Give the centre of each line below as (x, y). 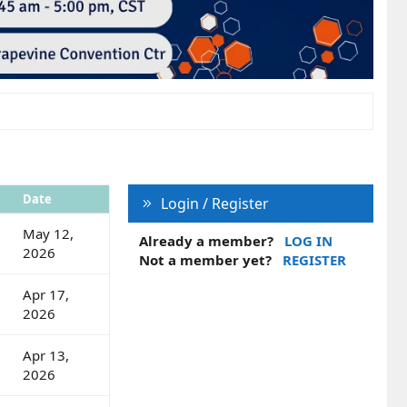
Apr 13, (46, 355)
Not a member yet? (205, 259)
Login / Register (214, 203)
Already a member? (206, 240)
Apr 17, (46, 294)
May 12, (48, 233)
